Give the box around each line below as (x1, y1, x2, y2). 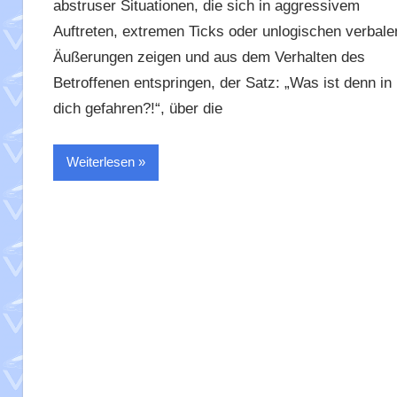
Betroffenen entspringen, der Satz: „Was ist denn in (52, 74, 392, 92)
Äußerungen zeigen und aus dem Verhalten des (52, 49, 365, 66)
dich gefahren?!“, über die (52, 100, 222, 118)
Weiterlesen (66, 154, 135, 170)
